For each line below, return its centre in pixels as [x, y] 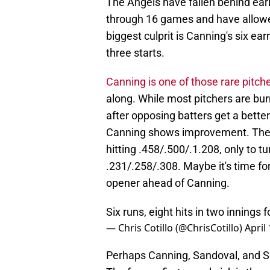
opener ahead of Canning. [168, 183]
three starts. [135, 53]
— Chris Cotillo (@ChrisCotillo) [175, 228]
